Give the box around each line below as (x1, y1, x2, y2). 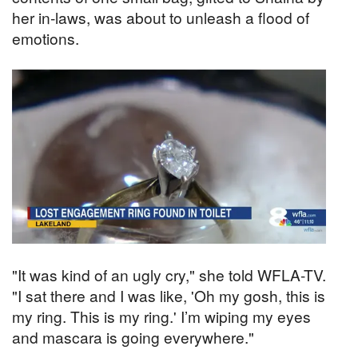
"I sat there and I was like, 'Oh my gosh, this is (12, 284, 325, 307)
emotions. (12, 26, 79, 49)
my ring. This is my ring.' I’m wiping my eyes (12, 305, 311, 328)
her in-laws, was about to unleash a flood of (12, 6, 309, 28)
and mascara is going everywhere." (12, 326, 254, 348)
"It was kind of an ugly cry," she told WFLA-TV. (12, 264, 326, 286)
